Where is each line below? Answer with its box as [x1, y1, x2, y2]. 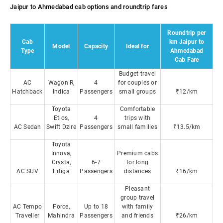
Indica [52, 88, 70, 95]
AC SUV [16, 168, 38, 175]
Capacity [84, 43, 108, 50]
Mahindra [48, 212, 75, 219]
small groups [119, 88, 156, 95]
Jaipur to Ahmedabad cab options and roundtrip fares [10, 3, 168, 10]
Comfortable [119, 106, 155, 112]
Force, [53, 203, 70, 210]
